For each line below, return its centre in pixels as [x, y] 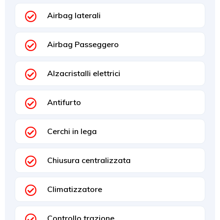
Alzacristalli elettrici [84, 73]
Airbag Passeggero [83, 44]
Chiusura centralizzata [89, 160]
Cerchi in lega [72, 131]
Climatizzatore [75, 189]
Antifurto [64, 102]
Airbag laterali [74, 15]
